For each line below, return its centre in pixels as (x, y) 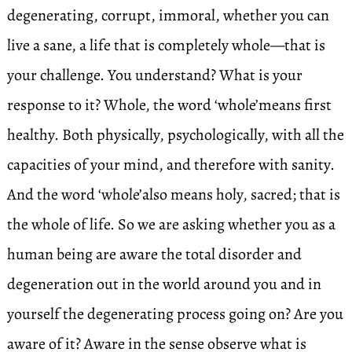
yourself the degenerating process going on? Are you (175, 314)
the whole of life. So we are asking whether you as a (171, 224)
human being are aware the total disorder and (154, 254)
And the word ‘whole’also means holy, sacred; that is (173, 194)
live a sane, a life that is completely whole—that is (166, 45)
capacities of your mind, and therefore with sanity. (170, 165)
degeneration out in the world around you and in (164, 284)
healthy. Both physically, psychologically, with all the (175, 135)
